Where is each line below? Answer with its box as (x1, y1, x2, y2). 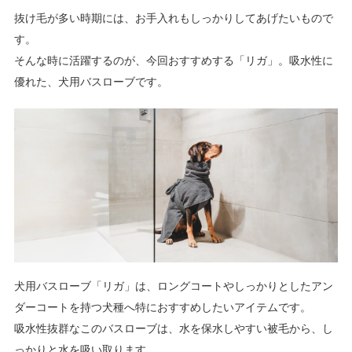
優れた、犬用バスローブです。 (13, 75, 168, 88)
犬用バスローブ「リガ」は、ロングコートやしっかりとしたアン (13, 280, 333, 292)
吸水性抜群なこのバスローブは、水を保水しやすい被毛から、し (13, 322, 333, 335)
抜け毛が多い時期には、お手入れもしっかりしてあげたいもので (13, 12, 333, 24)
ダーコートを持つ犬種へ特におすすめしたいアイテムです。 (13, 301, 311, 313)
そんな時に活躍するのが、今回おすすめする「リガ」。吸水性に (13, 54, 333, 67)
